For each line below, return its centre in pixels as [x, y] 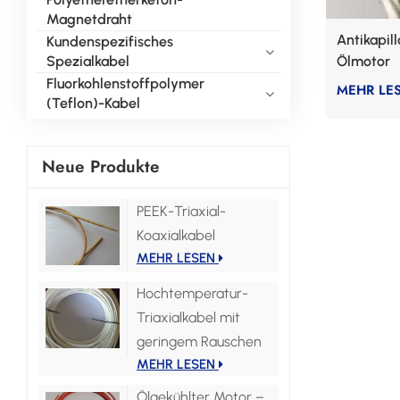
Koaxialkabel [175, 236]
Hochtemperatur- [192, 294]
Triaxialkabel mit [188, 318]
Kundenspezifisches [109, 41]
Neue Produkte [100, 167]
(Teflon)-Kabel [93, 103]
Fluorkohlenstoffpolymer [125, 83]
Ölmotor [363, 62]
